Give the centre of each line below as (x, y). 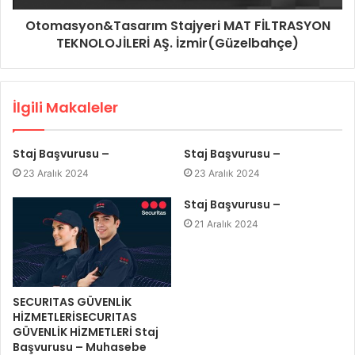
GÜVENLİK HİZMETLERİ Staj (86, 332)
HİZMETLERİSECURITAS (75, 317)
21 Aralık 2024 (226, 224)
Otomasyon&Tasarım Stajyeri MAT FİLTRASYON (177, 26)
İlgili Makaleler (65, 108)
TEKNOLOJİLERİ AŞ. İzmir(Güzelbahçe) (177, 44)
